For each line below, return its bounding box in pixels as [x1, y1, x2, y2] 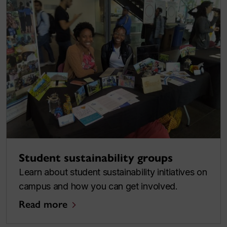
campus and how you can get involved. [19, 181, 178, 192]
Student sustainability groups [19, 151, 173, 165]
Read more [19, 198, 67, 211]
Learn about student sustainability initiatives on [19, 167, 207, 178]
